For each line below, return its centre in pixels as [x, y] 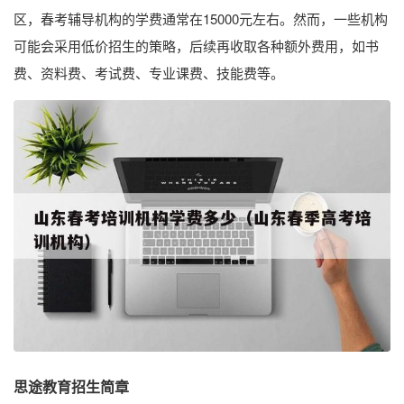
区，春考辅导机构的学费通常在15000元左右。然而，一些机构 [201, 18]
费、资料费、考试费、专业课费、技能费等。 [149, 73]
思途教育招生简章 [71, 386]
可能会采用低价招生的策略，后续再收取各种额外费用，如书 [196, 46]
